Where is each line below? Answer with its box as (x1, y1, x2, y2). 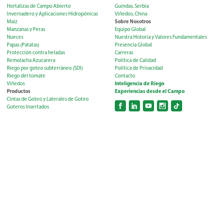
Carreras (114, 49, 133, 56)
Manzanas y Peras (7, 26, 45, 33)
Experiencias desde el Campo (114, 88, 185, 95)
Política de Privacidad (114, 65, 163, 72)
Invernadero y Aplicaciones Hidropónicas (7, 11, 98, 17)
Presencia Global (114, 42, 152, 48)
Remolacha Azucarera (7, 57, 55, 64)
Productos (7, 88, 31, 95)
